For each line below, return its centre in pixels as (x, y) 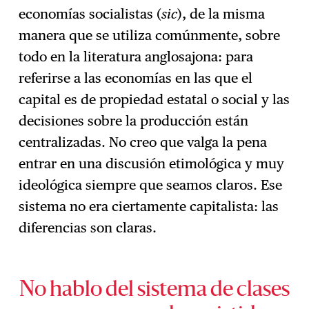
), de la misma (221, 13)
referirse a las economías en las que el (136, 78)
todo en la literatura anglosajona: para (136, 56)
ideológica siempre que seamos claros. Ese (151, 185)
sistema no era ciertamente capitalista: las (149, 206)
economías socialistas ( (90, 13)
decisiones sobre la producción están (134, 120)
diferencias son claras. (88, 227)
